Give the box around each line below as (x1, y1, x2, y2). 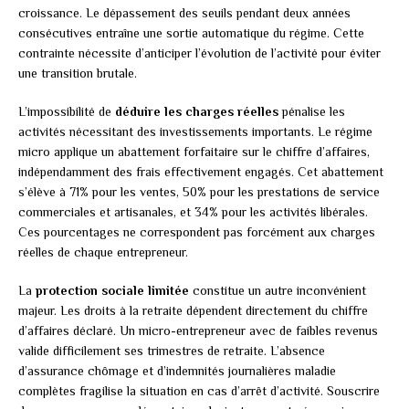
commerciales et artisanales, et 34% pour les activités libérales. (18, 204, 368, 220)
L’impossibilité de (18, 104, 115, 120)
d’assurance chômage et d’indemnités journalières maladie (18, 363, 336, 379)
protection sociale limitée (36, 283, 189, 299)
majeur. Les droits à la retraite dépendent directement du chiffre (18, 303, 368, 319)
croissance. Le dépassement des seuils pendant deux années (18, 5, 351, 21)
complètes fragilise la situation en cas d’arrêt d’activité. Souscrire (18, 383, 380, 399)
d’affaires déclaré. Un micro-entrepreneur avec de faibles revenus (18, 323, 378, 339)
